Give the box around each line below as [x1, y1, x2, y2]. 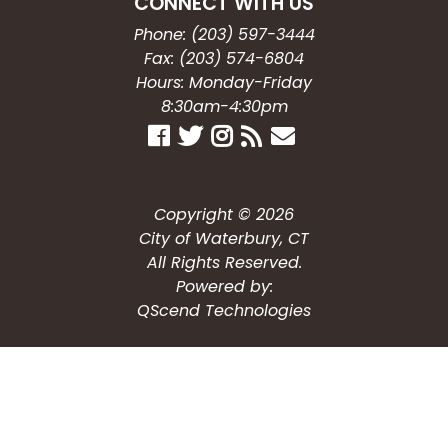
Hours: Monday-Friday [136, 71, 312, 95]
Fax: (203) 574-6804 [144, 47, 304, 71]
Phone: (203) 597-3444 [133, 23, 315, 47]
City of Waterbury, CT [139, 227, 309, 251]
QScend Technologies [137, 299, 311, 323]
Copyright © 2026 [154, 203, 294, 227]
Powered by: [175, 275, 273, 299]
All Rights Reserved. [146, 251, 302, 275]
